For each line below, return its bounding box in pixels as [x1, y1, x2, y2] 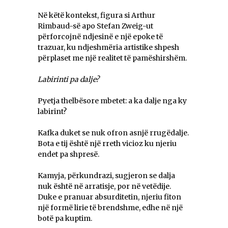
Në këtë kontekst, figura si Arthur [38, 11, 155, 20]
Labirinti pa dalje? [38, 75, 99, 84]
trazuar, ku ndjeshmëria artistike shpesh [38, 43, 179, 52]
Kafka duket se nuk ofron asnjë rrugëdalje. [38, 128, 189, 138]
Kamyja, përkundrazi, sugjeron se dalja [38, 171, 175, 181]
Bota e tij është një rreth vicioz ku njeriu [38, 139, 177, 149]
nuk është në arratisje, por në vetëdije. [38, 182, 171, 191]
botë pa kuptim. [38, 214, 92, 223]
